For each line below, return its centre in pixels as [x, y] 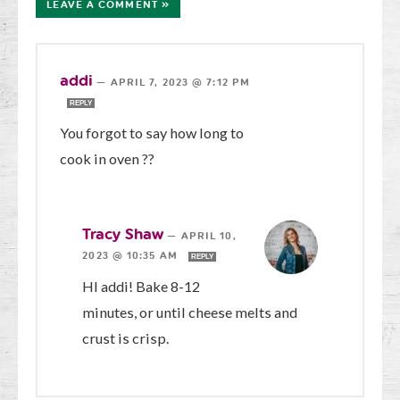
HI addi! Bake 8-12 [142, 287]
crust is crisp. [126, 338]
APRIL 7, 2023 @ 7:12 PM [180, 83]
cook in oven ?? [108, 159]
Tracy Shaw [123, 234]
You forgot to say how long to [152, 133]
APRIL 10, [208, 237]
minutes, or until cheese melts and [190, 312]
